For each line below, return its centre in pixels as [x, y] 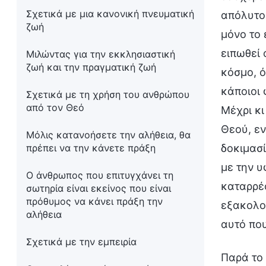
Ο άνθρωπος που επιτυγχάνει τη [100, 175]
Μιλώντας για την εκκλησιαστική [101, 54]
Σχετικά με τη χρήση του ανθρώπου [108, 94]
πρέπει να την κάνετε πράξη [91, 148]
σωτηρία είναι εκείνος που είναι [99, 188]
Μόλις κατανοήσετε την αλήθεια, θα [108, 135]
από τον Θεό [55, 107]
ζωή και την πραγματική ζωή [91, 67]
